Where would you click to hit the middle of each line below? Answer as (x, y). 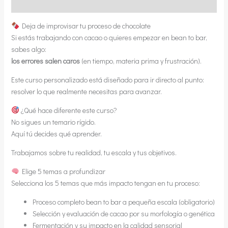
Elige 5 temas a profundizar (62, 171)
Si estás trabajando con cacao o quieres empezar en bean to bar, (109, 37)
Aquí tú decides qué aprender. (56, 133)
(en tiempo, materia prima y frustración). (140, 61)
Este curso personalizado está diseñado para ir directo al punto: (107, 79)
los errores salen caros (45, 61)
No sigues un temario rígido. (53, 122)
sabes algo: (28, 49)
